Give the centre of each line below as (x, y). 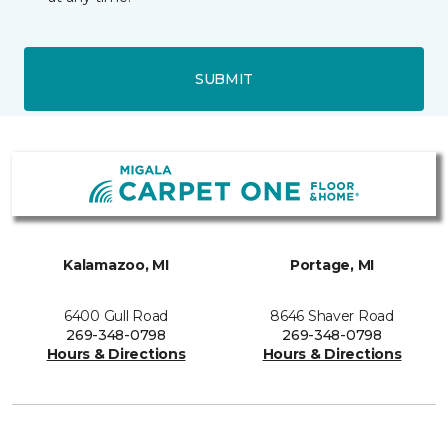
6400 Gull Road (116, 316)
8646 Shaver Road (332, 316)
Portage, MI (332, 265)
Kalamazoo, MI (116, 265)
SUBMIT (224, 78)
